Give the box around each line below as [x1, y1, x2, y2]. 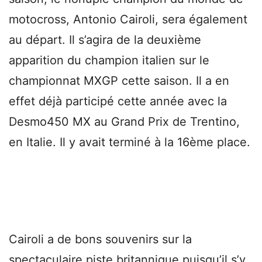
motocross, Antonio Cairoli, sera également [9, 12, 247, 26]
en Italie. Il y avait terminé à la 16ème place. [9, 135, 250, 149]
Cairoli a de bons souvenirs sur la [9, 232, 192, 246]
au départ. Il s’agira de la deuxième [9, 32, 201, 47]
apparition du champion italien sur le [9, 53, 209, 67]
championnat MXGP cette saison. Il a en [9, 73, 229, 88]
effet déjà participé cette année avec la [9, 94, 227, 108]
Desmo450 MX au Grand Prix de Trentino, [9, 114, 240, 129]
